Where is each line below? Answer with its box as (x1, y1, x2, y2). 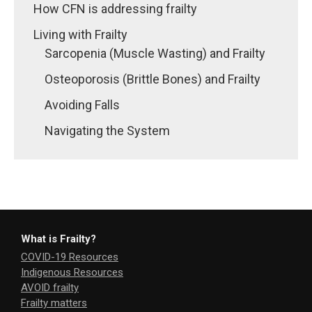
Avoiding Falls (45, 97, 120, 113)
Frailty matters (21, 297, 87, 310)
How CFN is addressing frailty (33, 1, 197, 17)
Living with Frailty (33, 27, 127, 42)
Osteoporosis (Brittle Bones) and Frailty (45, 72, 260, 87)
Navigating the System (45, 123, 170, 139)
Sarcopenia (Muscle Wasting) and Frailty (45, 46, 265, 61)
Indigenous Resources (21, 266, 123, 279)
